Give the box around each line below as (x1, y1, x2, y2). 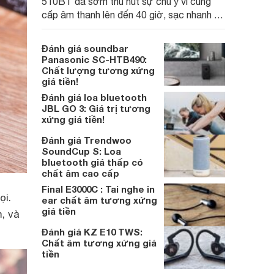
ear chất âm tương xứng (42, 194, 157, 206)
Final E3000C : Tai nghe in (42, 183, 155, 194)
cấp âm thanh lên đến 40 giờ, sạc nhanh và (42, 9, 224, 20)
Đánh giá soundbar (42, 43, 128, 54)
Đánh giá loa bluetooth (42, 92, 147, 103)
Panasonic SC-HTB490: (42, 54, 147, 65)
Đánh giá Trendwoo (42, 135, 131, 146)
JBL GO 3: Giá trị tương (42, 103, 150, 114)
